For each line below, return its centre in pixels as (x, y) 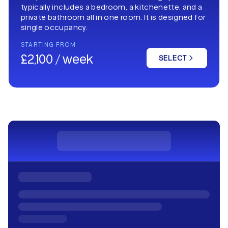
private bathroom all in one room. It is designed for (113, 17)
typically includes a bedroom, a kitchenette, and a (112, 7)
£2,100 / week (57, 59)
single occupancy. (54, 27)
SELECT (173, 58)
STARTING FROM (49, 45)
